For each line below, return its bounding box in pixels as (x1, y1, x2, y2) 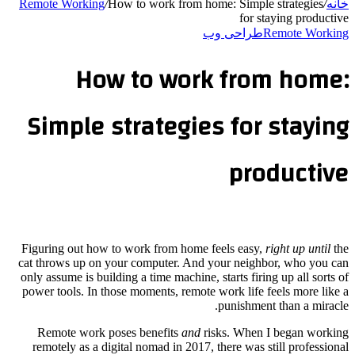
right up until (265, 241, 334, 255)
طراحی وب (203, 26, 263, 40)
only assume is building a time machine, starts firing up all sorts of (21, 269, 349, 284)
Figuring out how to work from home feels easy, (21, 241, 265, 255)
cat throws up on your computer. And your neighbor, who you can (18, 255, 349, 269)
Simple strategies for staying (27, 104, 349, 151)
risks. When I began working (200, 325, 349, 339)
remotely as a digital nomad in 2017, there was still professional (32, 339, 349, 353)
